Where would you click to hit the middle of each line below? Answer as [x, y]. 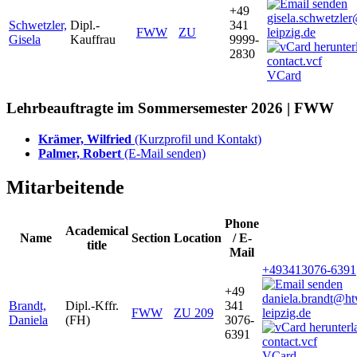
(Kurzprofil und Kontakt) [198, 139]
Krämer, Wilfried [86, 139]
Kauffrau [93, 39]
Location [198, 237]
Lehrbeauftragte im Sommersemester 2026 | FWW [170, 108]
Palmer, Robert [81, 154]
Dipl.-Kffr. [92, 305]
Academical [97, 230]
